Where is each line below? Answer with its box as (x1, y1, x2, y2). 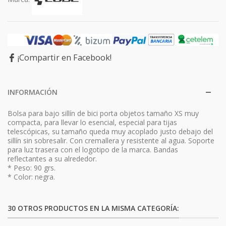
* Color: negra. (8, 172, 55, 182)
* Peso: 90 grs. (8, 163, 55, 173)
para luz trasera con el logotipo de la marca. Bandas (8, 145, 178, 155)
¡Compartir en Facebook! (18, 52, 111, 64)
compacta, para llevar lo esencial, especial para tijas (8, 118, 177, 128)
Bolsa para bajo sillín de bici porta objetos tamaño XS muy (8, 108, 199, 119)
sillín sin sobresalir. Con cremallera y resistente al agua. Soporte (8, 136, 214, 146)
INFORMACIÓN (8, 87, 58, 97)
